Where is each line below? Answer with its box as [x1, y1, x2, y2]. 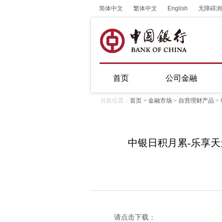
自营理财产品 [178, 97, 214, 104]
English [167, 5, 188, 12]
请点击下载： [114, 213, 156, 221]
